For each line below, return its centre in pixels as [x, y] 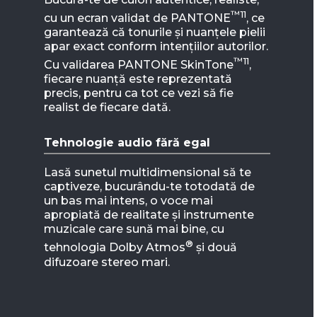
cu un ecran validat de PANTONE [137, 18]
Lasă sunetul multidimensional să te [147, 173]
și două [215, 248]
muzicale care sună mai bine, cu [134, 229]
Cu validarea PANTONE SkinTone [138, 65]
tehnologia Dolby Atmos [114, 248]
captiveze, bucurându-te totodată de [149, 187]
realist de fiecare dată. [107, 108]
